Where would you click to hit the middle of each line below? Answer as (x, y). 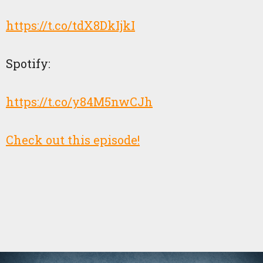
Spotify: (28, 63)
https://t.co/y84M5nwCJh (79, 102)
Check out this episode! (73, 140)
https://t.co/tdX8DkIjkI (70, 25)
